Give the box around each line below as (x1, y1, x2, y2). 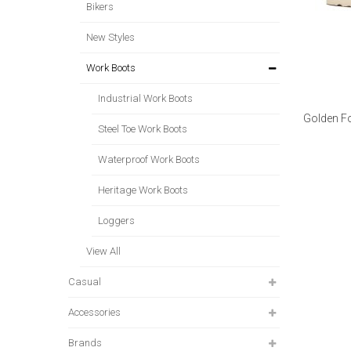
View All (86, 244, 121, 257)
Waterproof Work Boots (98, 153, 200, 165)
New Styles (86, 31, 135, 43)
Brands (68, 336, 102, 349)
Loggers (98, 214, 135, 226)
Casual (68, 275, 101, 288)
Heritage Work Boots (98, 183, 188, 196)
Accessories (68, 306, 121, 318)
